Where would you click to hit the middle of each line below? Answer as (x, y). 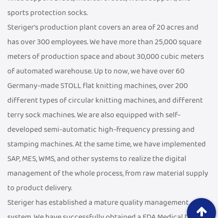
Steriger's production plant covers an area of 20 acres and (103, 27)
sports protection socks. (47, 13)
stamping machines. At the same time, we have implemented (107, 144)
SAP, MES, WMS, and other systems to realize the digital (97, 159)
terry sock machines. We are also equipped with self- (94, 115)
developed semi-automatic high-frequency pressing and (101, 130)
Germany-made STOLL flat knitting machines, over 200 (98, 86)
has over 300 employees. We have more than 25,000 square (104, 42)
